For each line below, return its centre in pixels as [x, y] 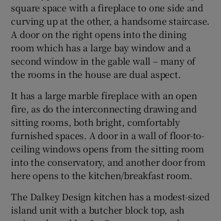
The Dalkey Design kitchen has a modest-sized [110, 196]
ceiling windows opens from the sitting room [108, 148]
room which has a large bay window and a [101, 47]
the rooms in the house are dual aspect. [96, 74]
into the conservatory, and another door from [108, 162]
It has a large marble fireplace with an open [104, 95]
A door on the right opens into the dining [99, 34]
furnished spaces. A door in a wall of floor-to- [108, 135]
